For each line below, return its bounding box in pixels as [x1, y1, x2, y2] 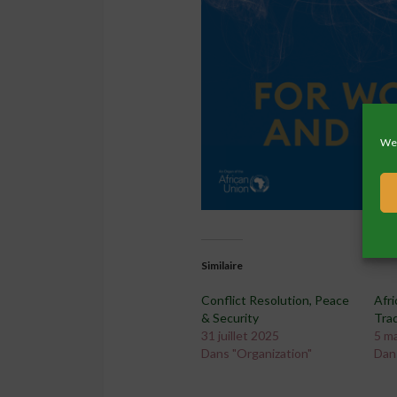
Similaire [201, 259, 243, 273]
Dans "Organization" [201, 346, 312, 362]
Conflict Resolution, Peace [201, 292, 349, 308]
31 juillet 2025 [201, 328, 279, 344]
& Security [201, 310, 259, 326]
